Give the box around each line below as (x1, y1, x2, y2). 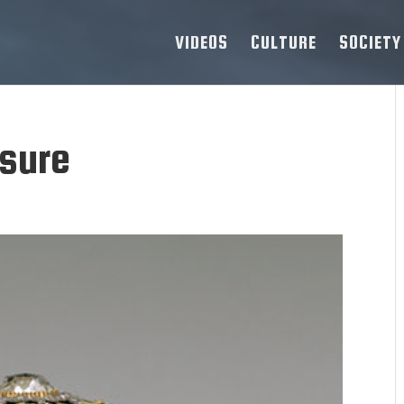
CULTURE (251, 32, 317, 52)
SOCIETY (339, 32, 401, 52)
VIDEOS (175, 32, 228, 52)
